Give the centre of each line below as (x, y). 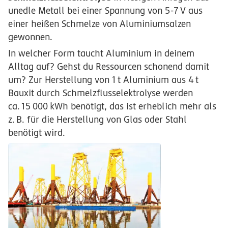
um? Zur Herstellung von (60, 80)
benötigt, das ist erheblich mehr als (142, 106)
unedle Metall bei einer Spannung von (87, 10)
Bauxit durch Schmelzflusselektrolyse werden (101, 93)
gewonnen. (30, 37)
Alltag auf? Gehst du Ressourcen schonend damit (109, 67)
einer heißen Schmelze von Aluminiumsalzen (99, 23)
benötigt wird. (37, 133)
